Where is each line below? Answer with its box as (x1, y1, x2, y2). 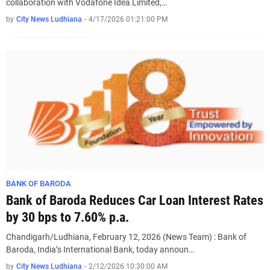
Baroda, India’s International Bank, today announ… (6, 245, 194, 254)
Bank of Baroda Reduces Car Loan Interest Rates (6, 193, 263, 208)
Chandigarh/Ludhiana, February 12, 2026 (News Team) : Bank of (6, 232, 246, 242)
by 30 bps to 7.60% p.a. (6, 210, 129, 225)
